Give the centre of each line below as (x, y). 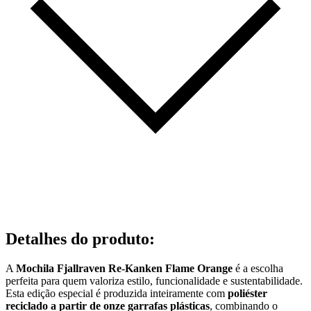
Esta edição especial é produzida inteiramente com (117, 293)
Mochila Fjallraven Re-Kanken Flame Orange (126, 268)
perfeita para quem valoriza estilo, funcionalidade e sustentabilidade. (154, 280)
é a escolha (259, 268)
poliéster (247, 293)
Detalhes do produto (77, 238)
